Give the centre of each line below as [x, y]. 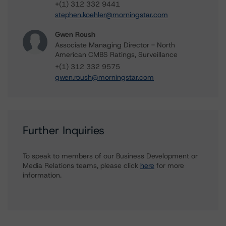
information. [42, 175]
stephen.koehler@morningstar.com [111, 15]
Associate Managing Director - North [115, 45]
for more [169, 165]
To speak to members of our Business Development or [110, 156]
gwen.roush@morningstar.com [104, 77]
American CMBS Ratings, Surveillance [116, 54]
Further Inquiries [64, 130]
